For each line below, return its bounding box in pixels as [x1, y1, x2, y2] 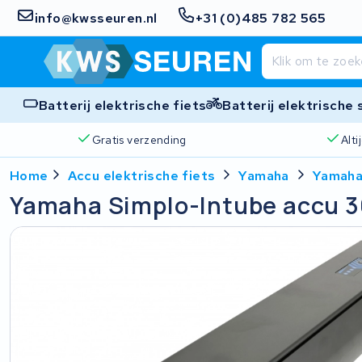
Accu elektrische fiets [67, 167, 216, 184]
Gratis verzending [91, 132, 187, 147]
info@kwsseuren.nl [35, 9, 158, 27]
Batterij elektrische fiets [39, 96, 207, 114]
